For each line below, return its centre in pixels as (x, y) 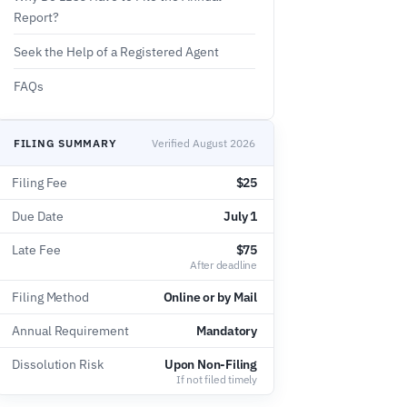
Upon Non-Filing (211, 364)
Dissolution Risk (58, 364)
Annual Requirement (70, 331)
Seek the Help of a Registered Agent (116, 51)
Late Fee (36, 250)
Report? (36, 17)
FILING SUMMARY (65, 143)
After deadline (223, 265)
